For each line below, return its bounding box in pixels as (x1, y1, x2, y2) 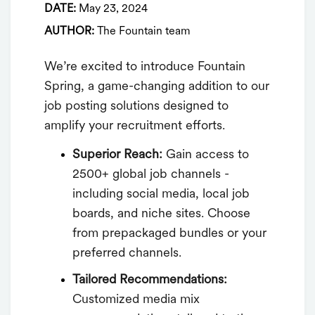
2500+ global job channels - (72, 167, 229, 181)
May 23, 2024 (79, 4, 148, 15)
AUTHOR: (44, 26, 94, 38)
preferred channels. (72, 246, 181, 260)
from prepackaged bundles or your (72, 226, 266, 240)
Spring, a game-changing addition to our (44, 80, 269, 94)
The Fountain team (94, 26, 191, 38)
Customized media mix (72, 292, 200, 307)
